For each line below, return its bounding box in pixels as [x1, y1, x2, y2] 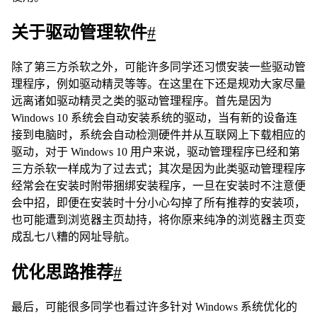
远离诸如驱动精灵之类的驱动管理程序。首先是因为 [11, 94, 272, 107]
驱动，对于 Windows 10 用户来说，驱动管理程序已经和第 [11, 145, 300, 158]
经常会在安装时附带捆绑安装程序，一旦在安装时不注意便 [11, 179, 306, 192]
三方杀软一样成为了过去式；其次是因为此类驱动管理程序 [11, 162, 306, 175]
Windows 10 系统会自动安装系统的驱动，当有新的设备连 [11, 111, 297, 124]
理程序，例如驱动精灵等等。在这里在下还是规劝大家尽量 [11, 77, 306, 90]
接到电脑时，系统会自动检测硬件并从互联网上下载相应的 [11, 128, 306, 141]
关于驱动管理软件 [11, 23, 147, 42]
